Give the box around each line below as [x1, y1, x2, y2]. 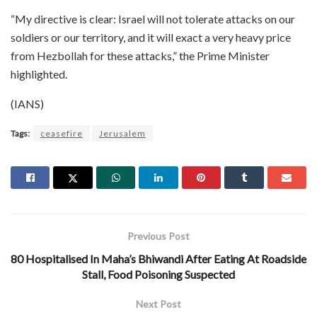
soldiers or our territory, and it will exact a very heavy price [11, 30, 291, 44]
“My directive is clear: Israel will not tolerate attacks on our [11, 11, 295, 25]
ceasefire [40, 127, 83, 139]
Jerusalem [99, 127, 146, 139]
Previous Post [127, 229, 190, 242]
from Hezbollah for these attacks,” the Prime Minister [11, 48, 270, 62]
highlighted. [11, 67, 67, 81]
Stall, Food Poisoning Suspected [82, 267, 235, 281]
